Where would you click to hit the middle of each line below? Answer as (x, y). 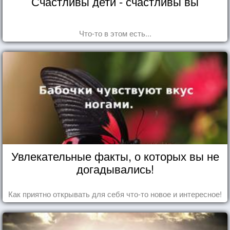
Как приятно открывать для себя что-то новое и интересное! (115, 194)
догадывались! (115, 168)
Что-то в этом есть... (115, 33)
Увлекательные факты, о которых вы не (115, 156)
